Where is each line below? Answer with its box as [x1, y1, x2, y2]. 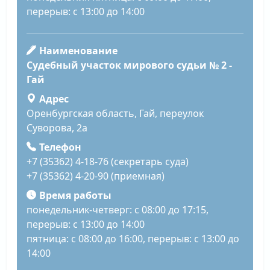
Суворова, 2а [27, 121, 87, 134]
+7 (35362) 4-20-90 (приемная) [27, 169, 165, 183]
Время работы [39, 188, 111, 202]
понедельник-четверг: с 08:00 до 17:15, [27, 202, 209, 216]
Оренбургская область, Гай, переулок [27, 106, 204, 120]
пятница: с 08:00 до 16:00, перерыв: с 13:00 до [27, 231, 239, 245]
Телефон [39, 140, 81, 154]
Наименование [39, 43, 118, 57]
